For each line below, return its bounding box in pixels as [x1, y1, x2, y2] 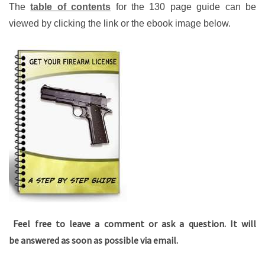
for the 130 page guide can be [111, 2, 257, 12]
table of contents [30, 2, 111, 12]
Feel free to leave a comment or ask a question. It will [9, 218, 256, 230]
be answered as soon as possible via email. [9, 234, 178, 247]
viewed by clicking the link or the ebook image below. [9, 18, 231, 29]
